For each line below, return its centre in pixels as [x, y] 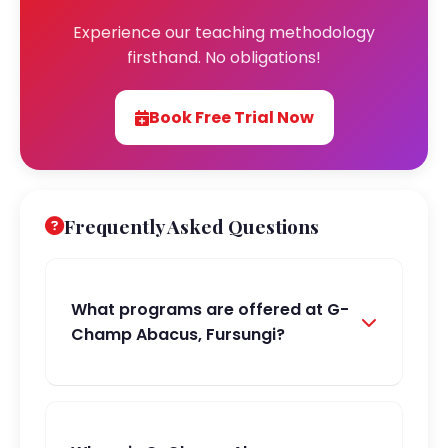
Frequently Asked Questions [191, 226]
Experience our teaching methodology [224, 32]
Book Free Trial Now [231, 117]
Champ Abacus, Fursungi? [178, 334]
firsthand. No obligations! [224, 57]
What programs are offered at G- [210, 309]
